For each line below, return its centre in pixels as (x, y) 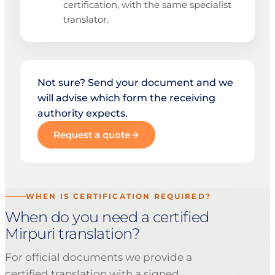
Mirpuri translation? (72, 234)
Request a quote (91, 135)
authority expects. (83, 114)
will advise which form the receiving (126, 98)
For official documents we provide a (99, 258)
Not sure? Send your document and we (135, 83)
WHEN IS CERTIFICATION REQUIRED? (118, 196)
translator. (86, 20)
